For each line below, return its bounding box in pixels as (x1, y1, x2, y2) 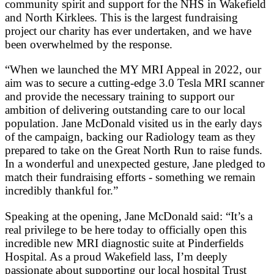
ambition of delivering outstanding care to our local (5, 103, 245, 117)
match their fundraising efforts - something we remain (5, 171, 256, 184)
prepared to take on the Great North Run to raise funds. (5, 144, 262, 157)
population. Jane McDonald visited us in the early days (5, 117, 262, 130)
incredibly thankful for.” (5, 184, 118, 198)
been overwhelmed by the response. (5, 38, 176, 51)
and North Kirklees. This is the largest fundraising (5, 11, 238, 24)
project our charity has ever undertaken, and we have (5, 24, 251, 38)
